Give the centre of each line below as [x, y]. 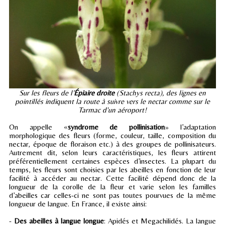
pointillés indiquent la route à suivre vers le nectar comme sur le [113, 101]
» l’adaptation [191, 127]
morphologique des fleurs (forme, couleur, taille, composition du [113, 136]
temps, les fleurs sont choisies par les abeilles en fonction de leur [113, 170]
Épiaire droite [94, 93]
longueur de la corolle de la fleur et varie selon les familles [113, 187]
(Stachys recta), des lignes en [160, 93]
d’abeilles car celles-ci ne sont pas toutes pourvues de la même [113, 195]
